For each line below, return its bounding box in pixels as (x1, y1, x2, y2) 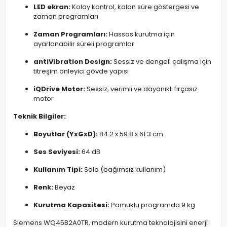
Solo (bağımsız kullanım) (83, 165, 166, 175)
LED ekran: (33, 2, 70, 12)
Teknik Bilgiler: (13, 111, 66, 122)
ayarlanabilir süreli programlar (33, 39, 134, 49)
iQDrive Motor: (33, 84, 85, 94)
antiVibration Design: (33, 57, 112, 67)
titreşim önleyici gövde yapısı (33, 66, 129, 77)
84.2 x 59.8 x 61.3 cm (98, 129, 163, 139)
